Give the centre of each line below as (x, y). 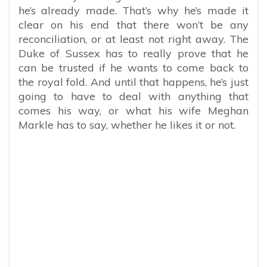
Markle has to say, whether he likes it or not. (127, 125)
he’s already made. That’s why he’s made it (133, 11)
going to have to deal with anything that (133, 97)
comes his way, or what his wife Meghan (133, 111)
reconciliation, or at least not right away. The (133, 39)
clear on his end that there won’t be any (133, 25)
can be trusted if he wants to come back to (133, 68)
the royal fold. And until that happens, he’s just (133, 82)
